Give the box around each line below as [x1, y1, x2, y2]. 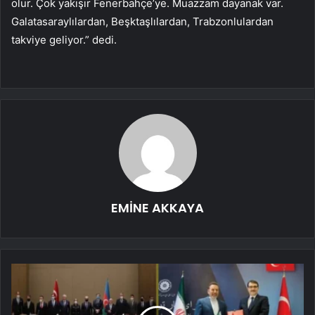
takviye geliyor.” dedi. [11, 32, 117, 46]
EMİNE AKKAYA [111, 198, 204, 217]
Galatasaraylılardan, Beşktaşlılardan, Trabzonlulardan [11, 14, 274, 28]
